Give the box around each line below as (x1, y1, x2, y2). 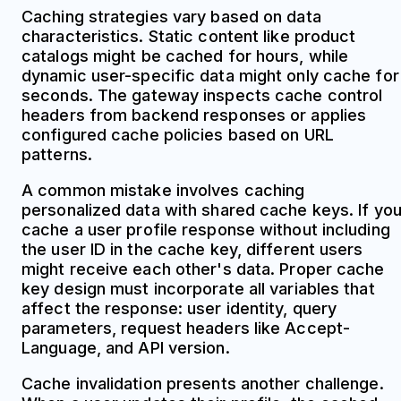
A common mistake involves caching (21, 180, 305, 200)
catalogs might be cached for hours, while (21, 46, 349, 65)
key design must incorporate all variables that (21, 278, 375, 298)
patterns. (21, 144, 92, 164)
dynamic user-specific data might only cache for (21, 65, 399, 85)
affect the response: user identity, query (21, 298, 337, 318)
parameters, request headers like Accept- (21, 318, 351, 337)
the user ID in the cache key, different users (21, 239, 363, 259)
